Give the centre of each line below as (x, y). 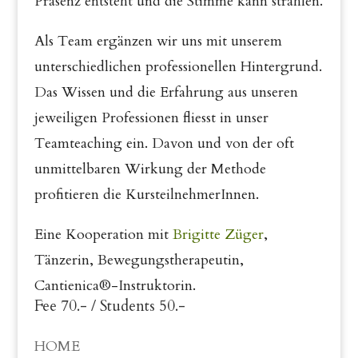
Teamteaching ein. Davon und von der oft (164, 143)
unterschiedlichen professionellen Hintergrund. (178, 67)
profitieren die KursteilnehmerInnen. (146, 195)
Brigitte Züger (218, 235)
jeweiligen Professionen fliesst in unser (151, 118)
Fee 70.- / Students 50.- (109, 306)
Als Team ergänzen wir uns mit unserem (158, 41)
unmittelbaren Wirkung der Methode (150, 169)
